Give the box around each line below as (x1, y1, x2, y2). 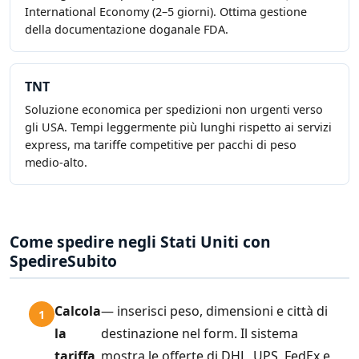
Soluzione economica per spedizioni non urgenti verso (25, 102, 323, 118)
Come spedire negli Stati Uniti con (10, 231, 271, 253)
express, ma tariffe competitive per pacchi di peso (25, 137, 296, 153)
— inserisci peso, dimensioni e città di (101, 302, 328, 321)
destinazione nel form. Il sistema (101, 325, 298, 343)
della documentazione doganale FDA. (25, 22, 228, 38)
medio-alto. (25, 155, 87, 171)
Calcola (54, 302, 101, 321)
